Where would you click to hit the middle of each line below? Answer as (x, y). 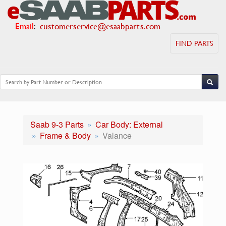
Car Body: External (129, 124)
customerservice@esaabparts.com (100, 26)
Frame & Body (65, 135)
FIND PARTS (194, 43)
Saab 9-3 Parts (57, 124)
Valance (117, 135)
